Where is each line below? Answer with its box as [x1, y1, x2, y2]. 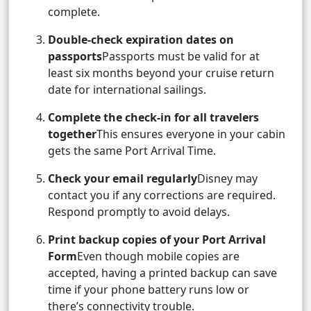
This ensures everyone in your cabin [96, 126, 285, 142]
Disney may [197, 171, 258, 187]
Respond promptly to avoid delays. [48, 204, 230, 220]
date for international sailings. [48, 82, 206, 98]
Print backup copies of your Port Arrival [48, 232, 266, 248]
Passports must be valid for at [102, 49, 260, 65]
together [48, 126, 96, 142]
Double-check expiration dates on [48, 32, 234, 48]
